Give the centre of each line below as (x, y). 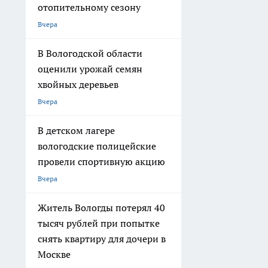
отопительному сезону (89, 7)
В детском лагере (76, 131)
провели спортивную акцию (101, 162)
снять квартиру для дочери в (102, 239)
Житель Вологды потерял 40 (101, 208)
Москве (54, 255)
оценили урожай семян (90, 69)
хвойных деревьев (78, 85)
